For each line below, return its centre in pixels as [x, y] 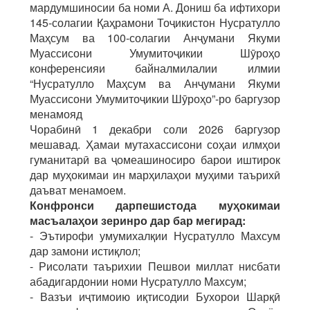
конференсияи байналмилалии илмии [155, 68]
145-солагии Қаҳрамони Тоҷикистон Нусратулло [155, 22]
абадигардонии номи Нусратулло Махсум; [138, 281]
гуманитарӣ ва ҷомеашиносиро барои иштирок [155, 159]
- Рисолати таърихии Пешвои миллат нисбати [155, 266]
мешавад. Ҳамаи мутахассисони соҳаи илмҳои [155, 144]
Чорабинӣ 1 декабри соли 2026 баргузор [155, 129]
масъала [54, 220]
